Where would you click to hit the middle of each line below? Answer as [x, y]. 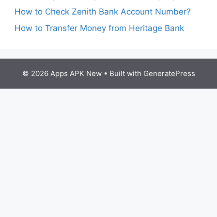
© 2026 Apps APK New [62, 73]
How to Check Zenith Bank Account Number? [103, 12]
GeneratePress [169, 73]
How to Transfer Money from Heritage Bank [99, 28]
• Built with [122, 73]
